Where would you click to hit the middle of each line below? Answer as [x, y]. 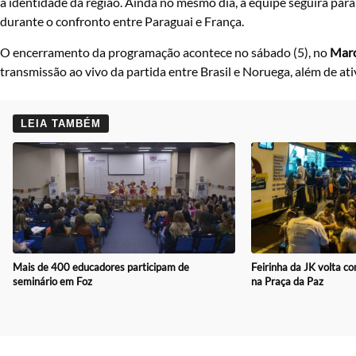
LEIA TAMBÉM [61, 123]
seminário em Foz [52, 281]
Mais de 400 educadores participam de [101, 267]
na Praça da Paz [287, 281]
